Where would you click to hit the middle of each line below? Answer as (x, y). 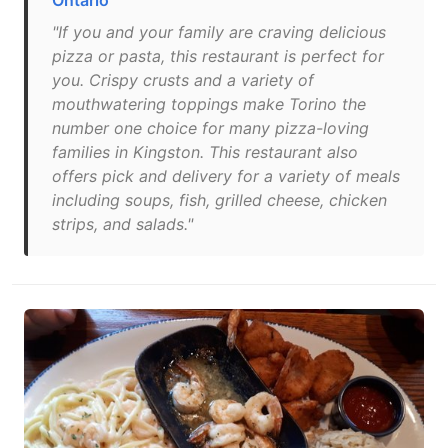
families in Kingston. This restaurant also (205, 152)
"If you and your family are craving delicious (219, 32)
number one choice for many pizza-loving (210, 128)
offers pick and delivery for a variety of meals (226, 176)
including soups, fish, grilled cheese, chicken (219, 200)
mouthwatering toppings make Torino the (209, 104)
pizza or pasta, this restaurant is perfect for (218, 56)
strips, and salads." (122, 224)
